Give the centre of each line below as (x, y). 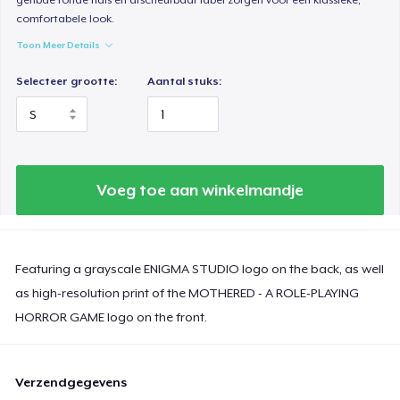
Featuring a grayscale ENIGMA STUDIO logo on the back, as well (200, 268)
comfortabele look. (66, 18)
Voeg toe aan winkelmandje (200, 190)
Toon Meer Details (58, 44)
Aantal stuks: (185, 81)
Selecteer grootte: (67, 81)
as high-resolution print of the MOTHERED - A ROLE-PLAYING (187, 292)
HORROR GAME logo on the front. (112, 317)
